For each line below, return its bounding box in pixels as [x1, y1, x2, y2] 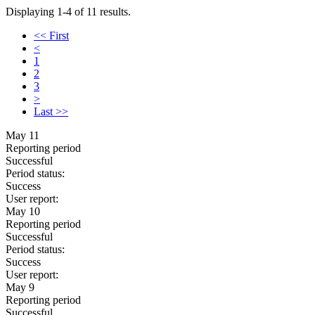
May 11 [6, 129, 39, 141]
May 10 [6, 205, 40, 217]
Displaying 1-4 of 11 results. [6, 6, 131, 18]
